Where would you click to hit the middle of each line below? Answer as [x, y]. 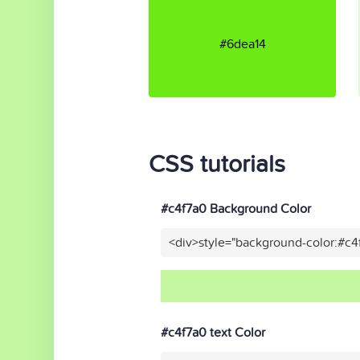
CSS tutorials [217, 165]
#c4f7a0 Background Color [236, 209]
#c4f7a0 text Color [213, 333]
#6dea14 [242, 44]
